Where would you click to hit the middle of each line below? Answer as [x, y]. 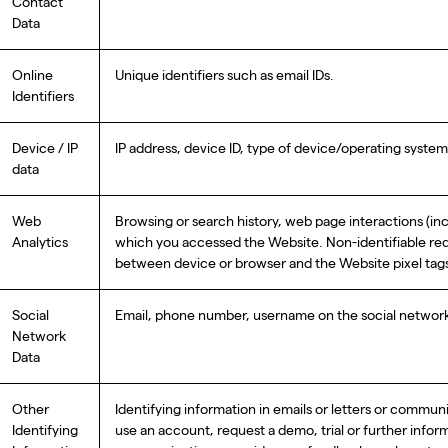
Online [32, 75]
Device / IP [45, 148]
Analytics [40, 242]
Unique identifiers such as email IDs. [224, 75]
